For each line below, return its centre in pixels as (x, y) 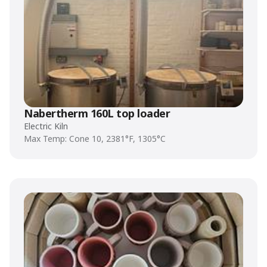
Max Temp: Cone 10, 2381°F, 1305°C (95, 139)
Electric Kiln (46, 126)
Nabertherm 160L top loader (97, 113)
